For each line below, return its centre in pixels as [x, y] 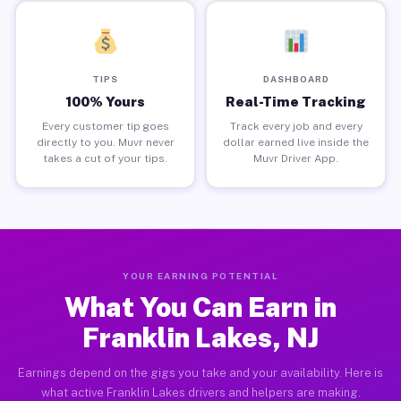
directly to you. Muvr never [105, 142]
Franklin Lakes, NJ [200, 337]
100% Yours [105, 101]
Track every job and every [296, 126]
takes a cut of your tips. [105, 158]
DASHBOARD [296, 78]
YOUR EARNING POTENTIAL [200, 276]
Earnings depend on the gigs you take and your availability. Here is [200, 373]
